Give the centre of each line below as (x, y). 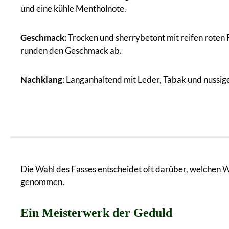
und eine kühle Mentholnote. (73, 8)
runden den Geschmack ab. (71, 50)
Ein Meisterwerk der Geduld (96, 212)
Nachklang (41, 79)
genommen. (42, 181)
